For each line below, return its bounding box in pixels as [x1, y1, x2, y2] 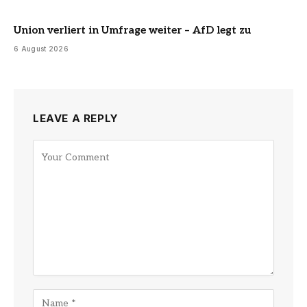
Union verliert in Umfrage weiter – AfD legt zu [14, 23, 251, 36]
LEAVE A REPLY [33, 111, 119, 125]
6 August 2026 [14, 44, 69, 53]
